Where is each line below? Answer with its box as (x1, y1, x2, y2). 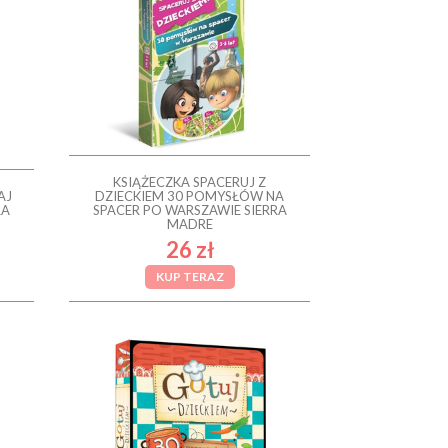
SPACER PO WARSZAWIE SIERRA (92, 201, 287, 218)
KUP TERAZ (155, 268, 224, 284)
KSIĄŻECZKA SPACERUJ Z (113, 173, 267, 190)
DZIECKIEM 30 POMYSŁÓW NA (95, 187, 285, 204)
